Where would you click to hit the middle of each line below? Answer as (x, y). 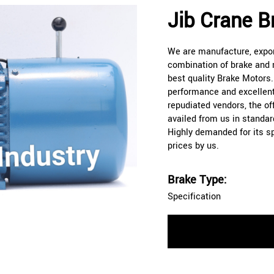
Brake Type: (197, 180)
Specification (194, 197)
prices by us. (193, 146)
